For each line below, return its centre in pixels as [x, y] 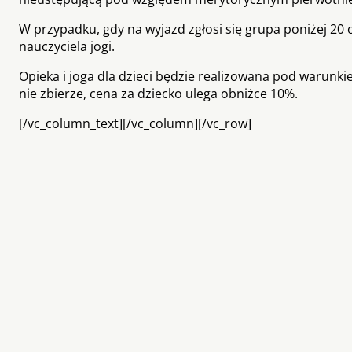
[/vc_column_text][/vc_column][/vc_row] [135, 123]
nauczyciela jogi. [67, 46]
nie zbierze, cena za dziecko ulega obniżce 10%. [158, 93]
